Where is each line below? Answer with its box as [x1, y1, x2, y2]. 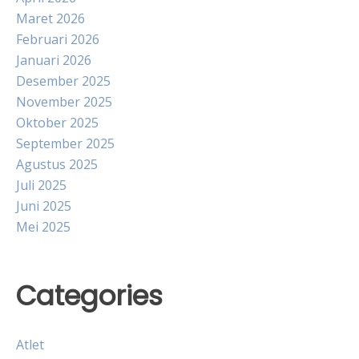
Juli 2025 [16, 176, 67, 194]
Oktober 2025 [16, 114, 99, 131]
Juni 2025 [16, 197, 71, 215]
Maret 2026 [16, 10, 85, 27]
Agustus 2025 [16, 155, 98, 173]
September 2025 [16, 135, 115, 152]
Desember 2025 [16, 72, 111, 90]
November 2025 [16, 93, 112, 111]
